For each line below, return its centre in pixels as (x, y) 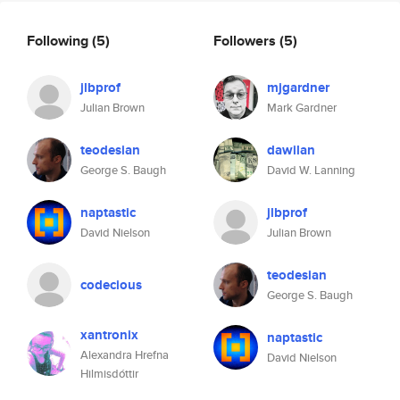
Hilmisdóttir (109, 374)
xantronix (109, 335)
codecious (111, 285)
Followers (246, 40)
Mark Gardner (302, 108)
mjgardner (298, 87)
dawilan (291, 150)
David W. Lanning (311, 170)
